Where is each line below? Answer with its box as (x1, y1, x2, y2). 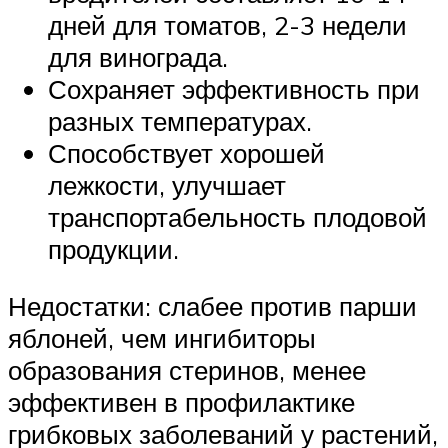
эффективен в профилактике (8, 386, 355, 419)
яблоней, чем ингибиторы (8, 322, 316, 355)
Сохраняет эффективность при (48, 72, 420, 105)
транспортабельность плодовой (48, 200, 427, 233)
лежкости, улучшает (48, 168, 286, 201)
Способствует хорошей (48, 136, 325, 169)
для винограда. (48, 40, 228, 73)
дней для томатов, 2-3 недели (48, 8, 407, 41)
